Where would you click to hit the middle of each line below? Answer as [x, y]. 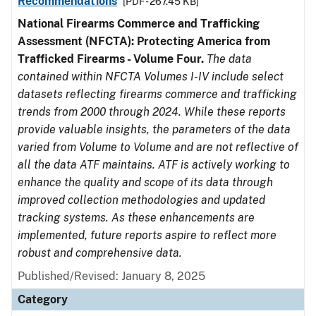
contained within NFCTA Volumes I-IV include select [151, 77]
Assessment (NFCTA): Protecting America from [144, 41]
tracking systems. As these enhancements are [136, 218]
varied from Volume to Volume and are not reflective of [158, 147]
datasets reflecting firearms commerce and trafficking [157, 94]
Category [43, 299]
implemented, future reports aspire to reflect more [147, 235]
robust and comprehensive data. [100, 253]
